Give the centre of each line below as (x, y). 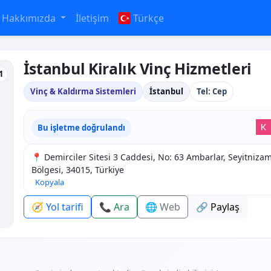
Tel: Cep (211, 91)
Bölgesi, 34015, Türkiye (77, 169)
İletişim (93, 18)
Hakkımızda (30, 18)
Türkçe (149, 18)
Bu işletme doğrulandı (81, 127)
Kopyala (49, 182)
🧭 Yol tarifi (57, 207)
